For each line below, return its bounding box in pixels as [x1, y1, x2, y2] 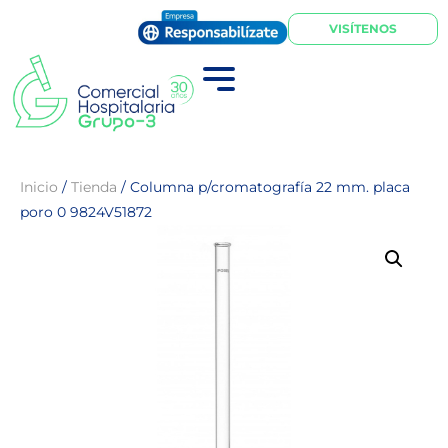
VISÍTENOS [329, 20, 397, 36]
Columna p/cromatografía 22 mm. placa [130, 177, 410, 196]
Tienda [71, 177, 117, 196]
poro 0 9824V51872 [20, 202, 152, 221]
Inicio [20, 177, 58, 196]
